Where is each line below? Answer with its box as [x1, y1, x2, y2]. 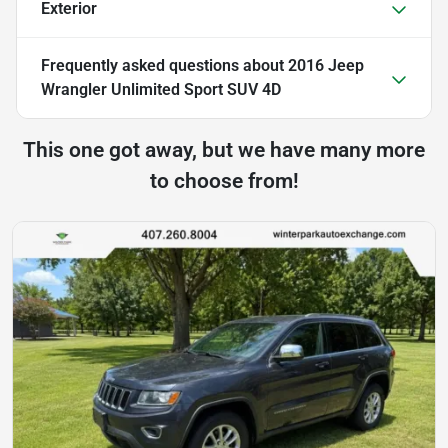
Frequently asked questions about [41, 56, 288, 76]
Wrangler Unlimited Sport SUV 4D [41, 80, 281, 100]
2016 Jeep [288, 56, 364, 76]
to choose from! [149, 169, 299, 194]
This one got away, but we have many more [23, 138, 425, 163]
